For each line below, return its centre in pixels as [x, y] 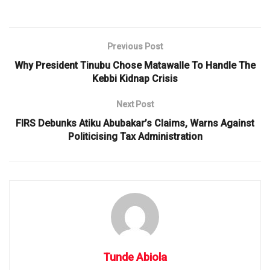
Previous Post [135, 46]
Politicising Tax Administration [135, 136]
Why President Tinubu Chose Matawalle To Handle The [135, 65]
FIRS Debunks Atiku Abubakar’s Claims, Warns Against [135, 123]
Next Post [135, 104]
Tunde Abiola [135, 257]
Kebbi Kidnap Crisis [135, 78]
